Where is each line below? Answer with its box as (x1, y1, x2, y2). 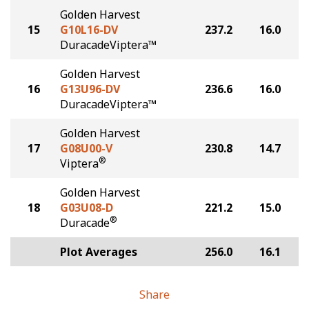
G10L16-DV (60, 22, 118, 37)
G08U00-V (60, 141, 112, 156)
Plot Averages (60, 244, 137, 259)
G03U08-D (60, 200, 113, 215)
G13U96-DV (60, 81, 120, 97)
